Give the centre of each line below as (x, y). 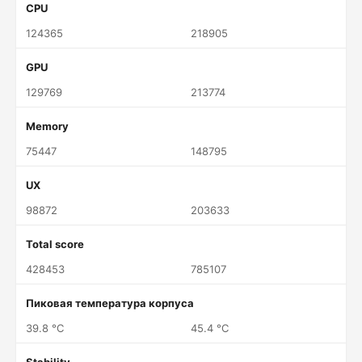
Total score (55, 244)
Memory (47, 126)
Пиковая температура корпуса (110, 303)
